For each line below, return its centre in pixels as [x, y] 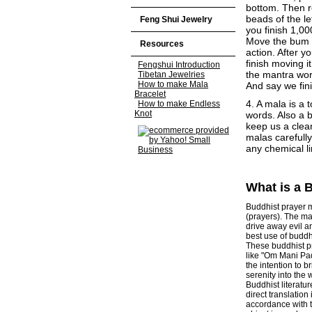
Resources [162, 44]
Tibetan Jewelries [171, 75]
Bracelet [150, 94]
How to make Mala [173, 84]
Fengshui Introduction [179, 65]
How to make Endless [179, 104]
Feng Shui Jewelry [176, 19]
